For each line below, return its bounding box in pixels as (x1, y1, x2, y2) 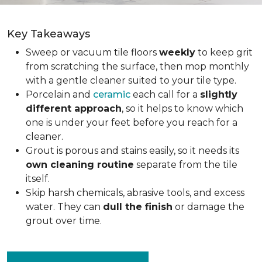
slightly (200, 89, 237, 100)
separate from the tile (134, 159, 237, 170)
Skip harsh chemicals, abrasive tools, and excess (26, 187, 244, 198)
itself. (26, 173, 50, 184)
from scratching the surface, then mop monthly (26, 61, 249, 72)
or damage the (173, 201, 244, 212)
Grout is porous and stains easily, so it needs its (26, 145, 239, 156)
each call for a (130, 89, 200, 100)
